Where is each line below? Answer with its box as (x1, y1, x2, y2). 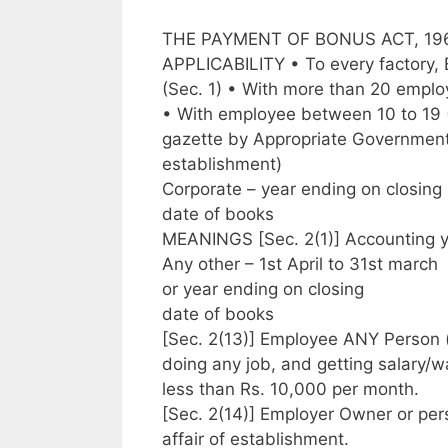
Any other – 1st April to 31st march (162, 253, 438, 274)
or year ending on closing (162, 278, 364, 299)
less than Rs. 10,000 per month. (162, 378, 419, 399)
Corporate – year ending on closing (162, 178, 442, 199)
